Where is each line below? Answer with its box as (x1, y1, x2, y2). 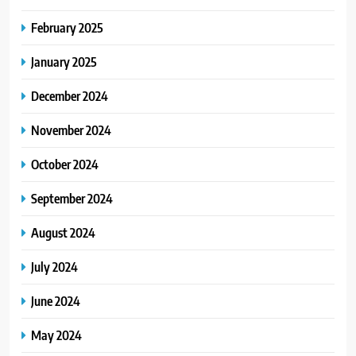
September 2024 (31, 190, 113, 207)
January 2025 (31, 53, 97, 71)
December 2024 (31, 87, 108, 105)
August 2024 (31, 224, 95, 242)
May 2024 (31, 327, 82, 344)
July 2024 (31, 258, 78, 276)
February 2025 (31, 19, 103, 37)
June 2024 (31, 292, 80, 310)
